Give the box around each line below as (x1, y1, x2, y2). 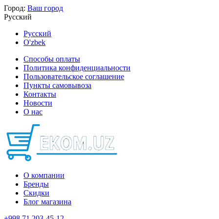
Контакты (23, 90, 56, 98)
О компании (23, 171, 65, 179)
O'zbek (23, 38, 45, 46)
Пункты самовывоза (23, 81, 91, 89)
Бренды (23, 180, 49, 188)
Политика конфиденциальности (23, 64, 131, 72)
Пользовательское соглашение (23, 72, 124, 81)
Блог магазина (23, 197, 71, 206)
